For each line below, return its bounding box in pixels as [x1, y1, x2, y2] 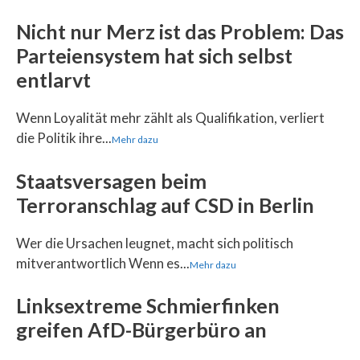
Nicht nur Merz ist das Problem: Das [16, 19, 344, 43]
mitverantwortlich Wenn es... [16, 254, 190, 272]
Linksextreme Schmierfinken [16, 293, 280, 317]
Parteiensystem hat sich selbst [16, 43, 292, 67]
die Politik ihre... [16, 129, 112, 146]
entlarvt [16, 67, 91, 92]
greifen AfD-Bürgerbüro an [16, 317, 267, 342]
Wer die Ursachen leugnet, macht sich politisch [16, 234, 293, 252]
